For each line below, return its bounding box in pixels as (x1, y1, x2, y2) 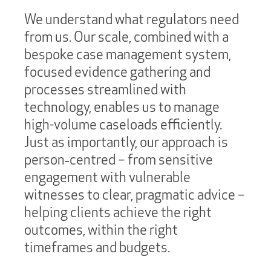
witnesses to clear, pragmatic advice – (24, 186, 245, 203)
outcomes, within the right (24, 221, 178, 238)
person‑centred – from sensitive (24, 151, 213, 168)
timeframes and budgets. (24, 238, 172, 256)
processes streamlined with (24, 80, 186, 98)
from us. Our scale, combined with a (24, 28, 229, 45)
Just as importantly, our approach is (24, 133, 228, 151)
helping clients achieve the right (24, 203, 212, 221)
